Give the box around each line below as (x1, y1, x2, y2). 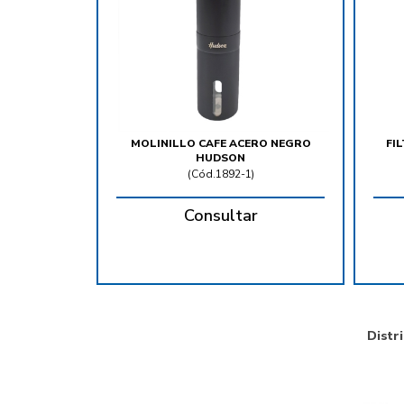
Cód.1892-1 (190, 167, 252, 182)
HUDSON (196, 151, 245, 166)
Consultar (183, 205, 258, 227)
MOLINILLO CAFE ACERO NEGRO (130, 136, 311, 151)
